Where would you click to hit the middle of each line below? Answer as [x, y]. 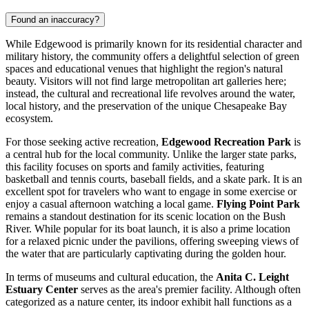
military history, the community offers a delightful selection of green [152, 56]
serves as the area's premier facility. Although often [189, 289]
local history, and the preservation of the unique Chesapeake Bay [146, 106]
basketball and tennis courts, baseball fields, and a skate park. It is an [154, 179]
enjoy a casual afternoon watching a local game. [111, 203]
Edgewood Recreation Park [226, 141]
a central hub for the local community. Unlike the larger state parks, [151, 154]
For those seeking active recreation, [83, 141]
